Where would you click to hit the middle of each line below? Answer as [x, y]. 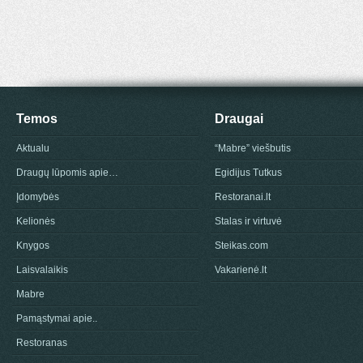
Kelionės [36, 221]
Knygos [33, 246]
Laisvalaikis [42, 270]
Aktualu [33, 148]
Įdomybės [38, 197]
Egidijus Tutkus [248, 173]
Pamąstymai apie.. [57, 318]
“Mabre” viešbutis [253, 148]
